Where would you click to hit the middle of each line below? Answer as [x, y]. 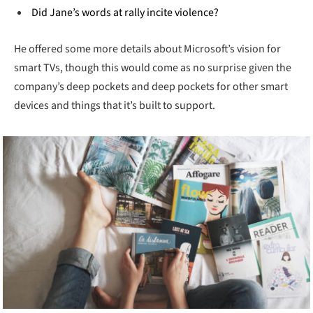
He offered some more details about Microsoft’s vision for [147, 49]
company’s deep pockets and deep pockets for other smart [151, 86]
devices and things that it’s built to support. [115, 105]
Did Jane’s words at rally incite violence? [125, 13]
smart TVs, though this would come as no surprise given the [153, 67]
